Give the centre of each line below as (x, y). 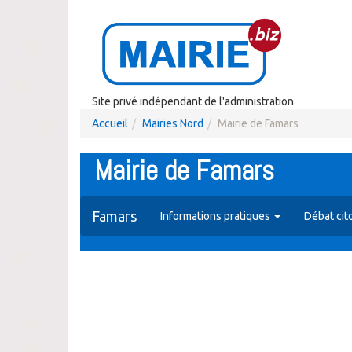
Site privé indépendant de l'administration (193, 101)
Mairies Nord (173, 123)
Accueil (110, 123)
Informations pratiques (216, 216)
